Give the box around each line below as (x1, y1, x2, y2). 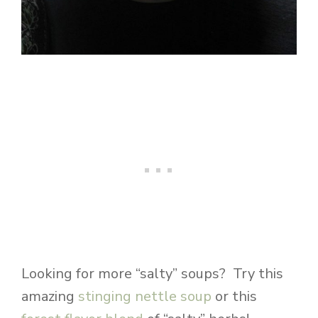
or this (212, 287, 257, 307)
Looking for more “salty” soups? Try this (21, 264, 283, 284)
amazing (21, 287, 78, 307)
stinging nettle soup (78, 287, 212, 307)
